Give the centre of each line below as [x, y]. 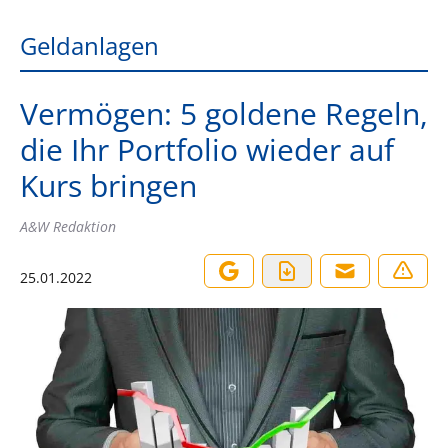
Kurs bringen [108, 185]
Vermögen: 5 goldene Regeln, [224, 113]
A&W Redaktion [68, 226]
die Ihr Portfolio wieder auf [207, 149]
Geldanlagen [89, 45]
